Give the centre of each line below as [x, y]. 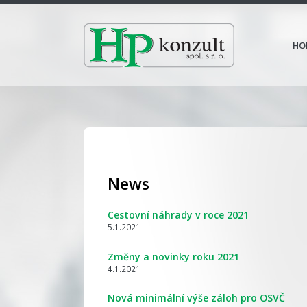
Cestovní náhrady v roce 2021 [178, 215]
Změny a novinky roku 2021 [173, 256]
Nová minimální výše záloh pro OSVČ [196, 298]
